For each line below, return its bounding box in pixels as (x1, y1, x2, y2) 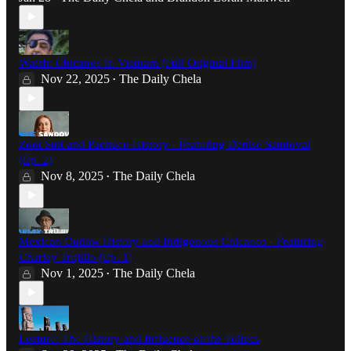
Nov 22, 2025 (41, 71, 110, 85)
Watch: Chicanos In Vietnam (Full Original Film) (19, 56, 256, 69)
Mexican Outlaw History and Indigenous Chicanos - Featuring (19, 234, 323, 248)
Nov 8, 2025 (41, 168, 103, 183)
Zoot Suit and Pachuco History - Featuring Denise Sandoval (19, 137, 310, 150)
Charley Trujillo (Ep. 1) (19, 250, 132, 263)
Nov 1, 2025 (41, 266, 103, 280)
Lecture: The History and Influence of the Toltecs (19, 331, 259, 345)
